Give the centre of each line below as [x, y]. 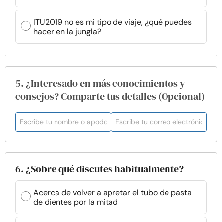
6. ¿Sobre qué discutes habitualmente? [100, 169]
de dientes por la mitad [76, 202]
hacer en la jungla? [67, 31]
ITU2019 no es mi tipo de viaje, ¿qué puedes [112, 22]
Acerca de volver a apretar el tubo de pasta [112, 193]
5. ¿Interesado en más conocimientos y [100, 83]
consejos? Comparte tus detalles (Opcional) [110, 96]
